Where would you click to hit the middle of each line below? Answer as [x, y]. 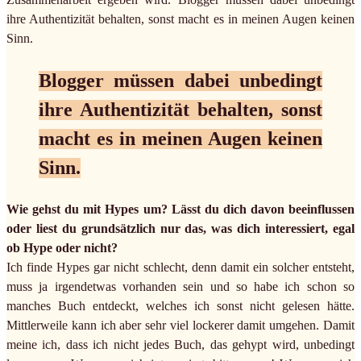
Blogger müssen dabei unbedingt [180, 81]
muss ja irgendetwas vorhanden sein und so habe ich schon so [180, 287]
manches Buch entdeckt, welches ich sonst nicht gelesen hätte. [180, 306]
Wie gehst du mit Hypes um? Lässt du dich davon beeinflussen [180, 210]
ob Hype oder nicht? [62, 248]
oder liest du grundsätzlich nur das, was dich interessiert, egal [180, 229]
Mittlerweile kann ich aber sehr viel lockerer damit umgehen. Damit [180, 326]
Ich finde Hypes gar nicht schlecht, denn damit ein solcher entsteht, [180, 268]
